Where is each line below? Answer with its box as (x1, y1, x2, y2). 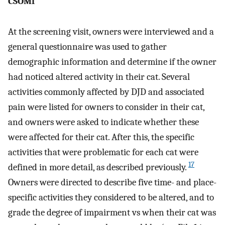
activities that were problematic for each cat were (8, 146, 198, 158)
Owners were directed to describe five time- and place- (8, 176, 216, 188)
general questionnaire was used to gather (8, 41, 167, 52)
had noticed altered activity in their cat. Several (8, 71, 190, 82)
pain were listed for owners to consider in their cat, (8, 101, 204, 113)
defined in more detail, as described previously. (8, 161, 187, 173)
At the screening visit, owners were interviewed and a (8, 26, 214, 37)
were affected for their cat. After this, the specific (8, 131, 194, 143)
